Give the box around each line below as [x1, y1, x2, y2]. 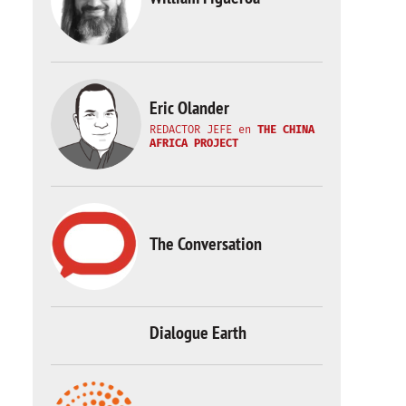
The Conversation [150, 231, 262, 256]
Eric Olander [150, 95, 229, 120]
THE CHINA [257, 122, 314, 136]
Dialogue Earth [150, 321, 246, 344]
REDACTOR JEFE [150, 122, 232, 136]
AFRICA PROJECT [150, 136, 238, 150]
